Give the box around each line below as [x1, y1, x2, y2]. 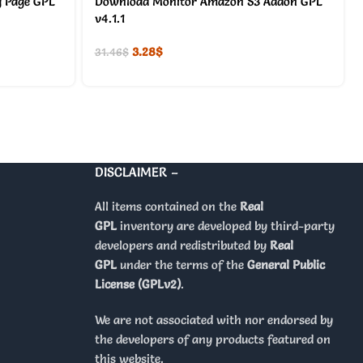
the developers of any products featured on [94, 331, 331, 347]
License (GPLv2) [94, 275, 181, 292]
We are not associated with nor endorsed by [94, 311, 333, 327]
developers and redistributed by [94, 237, 270, 253]
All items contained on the [94, 198, 240, 214]
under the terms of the [116, 256, 247, 272]
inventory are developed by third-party [116, 217, 335, 233]
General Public [246, 256, 325, 272]
